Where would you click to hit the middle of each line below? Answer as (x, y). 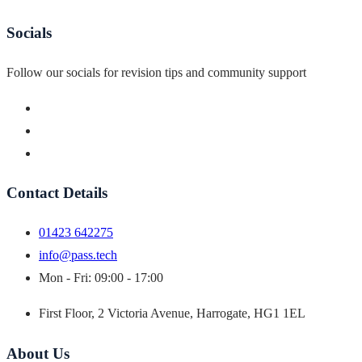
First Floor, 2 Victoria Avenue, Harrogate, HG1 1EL (172, 314)
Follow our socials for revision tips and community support (156, 72)
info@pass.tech (78, 255)
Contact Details (57, 193)
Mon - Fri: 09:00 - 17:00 (101, 278)
